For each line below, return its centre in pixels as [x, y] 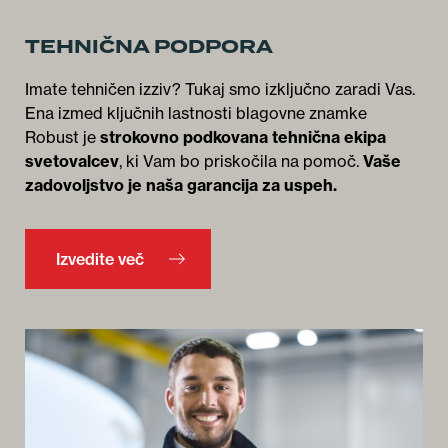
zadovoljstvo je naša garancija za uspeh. [181, 185]
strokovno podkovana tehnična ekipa [243, 137]
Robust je [62, 137]
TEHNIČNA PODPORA [149, 47]
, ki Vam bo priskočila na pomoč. [241, 161]
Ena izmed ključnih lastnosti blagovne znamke [196, 113]
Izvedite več [100, 259]
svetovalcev [72, 161]
